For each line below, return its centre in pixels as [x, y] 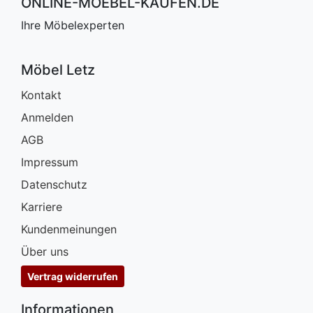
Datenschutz [54, 185]
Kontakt [41, 95]
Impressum [50, 162]
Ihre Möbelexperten [73, 26]
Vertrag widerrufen [73, 277]
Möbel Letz [58, 70]
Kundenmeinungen [69, 230]
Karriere [42, 207]
